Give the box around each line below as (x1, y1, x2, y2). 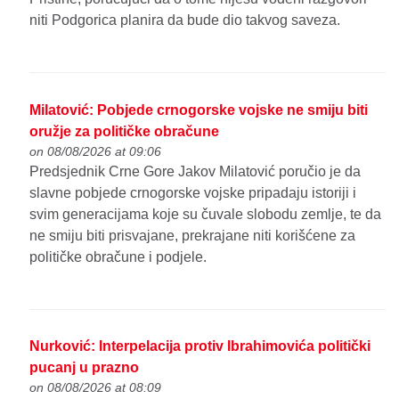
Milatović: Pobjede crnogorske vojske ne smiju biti (29, 102, 369, 118)
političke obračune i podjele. (29, 248, 208, 265)
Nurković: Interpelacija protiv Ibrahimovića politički (29, 338, 371, 354)
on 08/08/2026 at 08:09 (29, 380, 162, 395)
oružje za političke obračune (29, 123, 220, 139)
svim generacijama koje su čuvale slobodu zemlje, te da (29, 206, 382, 222)
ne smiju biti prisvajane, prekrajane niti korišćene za (29, 227, 356, 243)
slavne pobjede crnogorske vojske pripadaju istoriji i (29, 184, 357, 200)
